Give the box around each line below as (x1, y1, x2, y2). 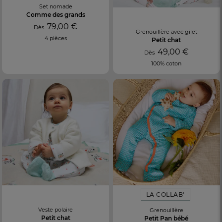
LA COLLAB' (146, 190, 185, 198)
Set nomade (39, 2, 72, 10)
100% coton (151, 59, 182, 67)
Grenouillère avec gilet (135, 28, 197, 35)
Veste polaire (38, 206, 73, 213)
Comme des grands (26, 10, 85, 18)
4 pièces (44, 34, 67, 42)
